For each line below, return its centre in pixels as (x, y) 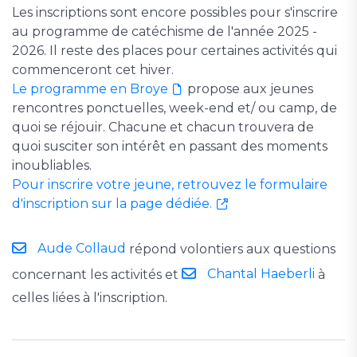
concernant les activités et (97, 275)
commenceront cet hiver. (93, 70)
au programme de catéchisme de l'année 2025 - (165, 32)
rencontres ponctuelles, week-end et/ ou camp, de (175, 108)
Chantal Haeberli (261, 273)
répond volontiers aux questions (231, 249)
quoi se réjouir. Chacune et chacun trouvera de (163, 127)
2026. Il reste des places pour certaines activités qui (175, 51)
